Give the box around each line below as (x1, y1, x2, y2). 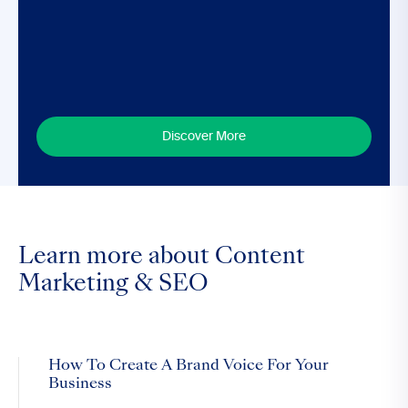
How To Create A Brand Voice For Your (48, 359, 329, 373)
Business (48, 377, 112, 392)
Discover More (162, 130, 246, 143)
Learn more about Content (18, 247, 305, 269)
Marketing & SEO (18, 274, 208, 296)
